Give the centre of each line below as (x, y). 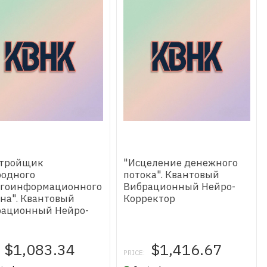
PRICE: (134, 253)
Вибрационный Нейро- (179, 187)
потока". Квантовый (171, 175)
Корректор (149, 199)
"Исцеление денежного (180, 163)
